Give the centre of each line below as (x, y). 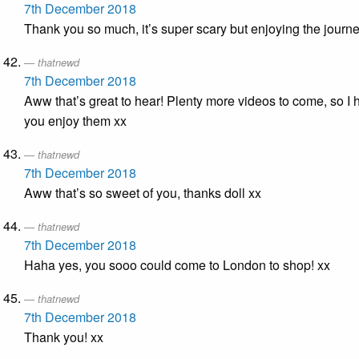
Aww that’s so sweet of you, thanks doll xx (143, 193)
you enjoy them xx (75, 121)
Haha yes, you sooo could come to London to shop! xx (177, 265)
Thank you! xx (64, 337)
